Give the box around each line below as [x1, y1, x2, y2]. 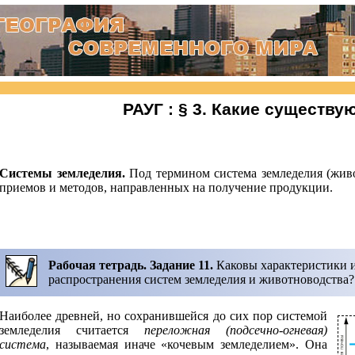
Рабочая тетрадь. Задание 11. [48, 258, 213, 272]
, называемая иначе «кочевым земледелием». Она [46, 338, 327, 351]
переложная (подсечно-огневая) [144, 323, 327, 337]
